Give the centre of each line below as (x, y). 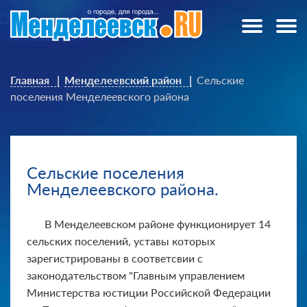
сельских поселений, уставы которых (121, 241)
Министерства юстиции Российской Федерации (149, 293)
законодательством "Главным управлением (136, 275)
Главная (30, 80)
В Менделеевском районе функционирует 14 (158, 224)
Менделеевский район (123, 80)
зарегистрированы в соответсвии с (115, 258)
